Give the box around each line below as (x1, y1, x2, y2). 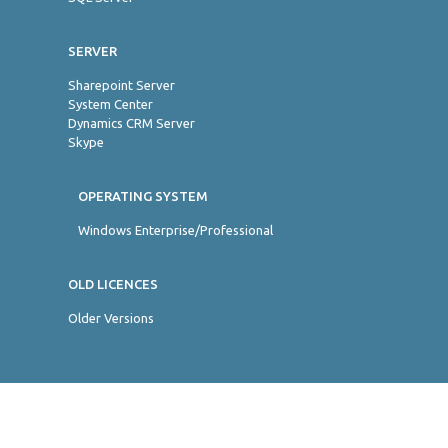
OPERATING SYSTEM (78, 189, 208, 203)
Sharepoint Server (68, 78, 175, 92)
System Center (68, 97, 153, 111)
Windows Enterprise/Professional (78, 223, 273, 237)
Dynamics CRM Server (68, 116, 195, 130)
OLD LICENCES (68, 277, 158, 291)
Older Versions (68, 311, 154, 325)
